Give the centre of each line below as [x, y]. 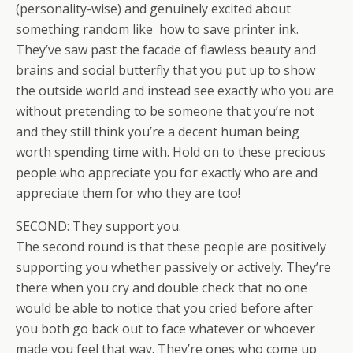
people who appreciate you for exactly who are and [167, 173]
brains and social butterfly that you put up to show [165, 70]
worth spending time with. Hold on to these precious [171, 152]
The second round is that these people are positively [171, 247]
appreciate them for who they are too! [128, 193]
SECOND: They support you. [98, 226]
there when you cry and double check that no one [162, 288]
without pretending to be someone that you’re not [165, 111]
